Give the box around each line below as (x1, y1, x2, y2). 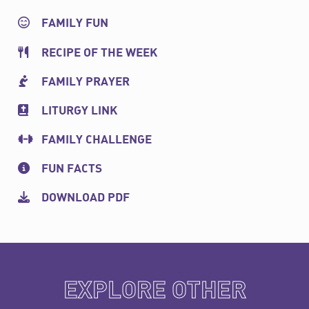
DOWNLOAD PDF (41, 192, 130, 205)
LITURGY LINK (41, 105, 117, 117)
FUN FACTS (41, 163, 102, 176)
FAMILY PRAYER (41, 76, 130, 88)
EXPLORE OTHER (63, 279, 246, 303)
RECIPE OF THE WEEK (41, 47, 157, 59)
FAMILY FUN (41, 18, 108, 30)
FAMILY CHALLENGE (41, 134, 152, 146)
